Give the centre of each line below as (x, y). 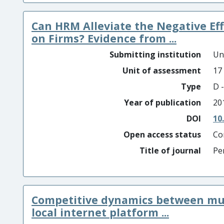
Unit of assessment (162, 70)
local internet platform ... (100, 212)
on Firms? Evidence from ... (104, 38)
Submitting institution (155, 54)
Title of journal (170, 150)
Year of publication (162, 102)
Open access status (162, 134)
